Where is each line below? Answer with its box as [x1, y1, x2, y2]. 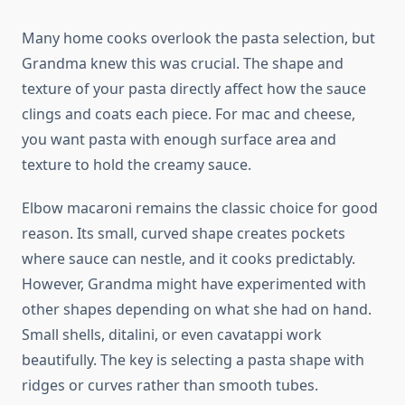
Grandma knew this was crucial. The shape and [22, 53, 344, 74]
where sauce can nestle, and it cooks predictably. [22, 249, 355, 269]
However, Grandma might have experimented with [22, 274, 366, 295]
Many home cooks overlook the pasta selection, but [22, 28, 375, 49]
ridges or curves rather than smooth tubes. [22, 375, 318, 396]
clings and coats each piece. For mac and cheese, [22, 104, 355, 125]
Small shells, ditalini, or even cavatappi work [22, 325, 322, 345]
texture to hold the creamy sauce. [22, 155, 251, 175]
